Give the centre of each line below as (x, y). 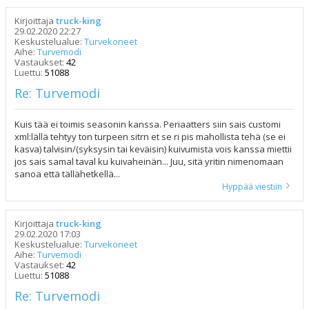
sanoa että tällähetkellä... (67, 174)
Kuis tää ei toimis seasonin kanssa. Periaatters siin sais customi (148, 124)
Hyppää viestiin (252, 187)
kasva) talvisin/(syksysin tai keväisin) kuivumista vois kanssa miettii (153, 149)
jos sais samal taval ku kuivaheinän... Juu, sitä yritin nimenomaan (149, 162)
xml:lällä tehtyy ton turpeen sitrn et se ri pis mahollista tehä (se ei (150, 137)
